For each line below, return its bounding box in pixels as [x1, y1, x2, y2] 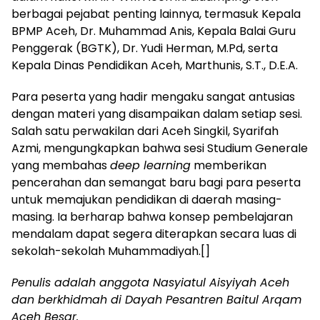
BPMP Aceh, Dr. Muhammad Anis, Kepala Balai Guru [11, 23, 296, 40]
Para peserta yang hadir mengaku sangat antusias [11, 89, 295, 106]
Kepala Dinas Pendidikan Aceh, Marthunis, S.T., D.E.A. [11, 57, 298, 74]
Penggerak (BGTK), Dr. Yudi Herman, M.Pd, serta [11, 40, 278, 57]
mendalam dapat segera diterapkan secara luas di [11, 226, 296, 243]
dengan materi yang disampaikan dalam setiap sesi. [11, 106, 302, 123]
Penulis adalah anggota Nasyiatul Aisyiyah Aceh [11, 274, 289, 291]
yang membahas [11, 157, 110, 174]
